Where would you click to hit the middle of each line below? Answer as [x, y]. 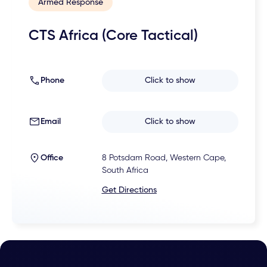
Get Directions [129, 190]
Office [52, 158]
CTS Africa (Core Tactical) [114, 35]
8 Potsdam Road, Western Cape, [164, 158]
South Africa [125, 171]
